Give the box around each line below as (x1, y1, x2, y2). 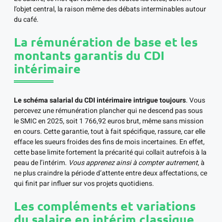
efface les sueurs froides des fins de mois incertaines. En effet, (14, 137, 205, 148)
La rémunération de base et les (14, 34, 198, 50)
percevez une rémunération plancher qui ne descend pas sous (14, 106, 203, 116)
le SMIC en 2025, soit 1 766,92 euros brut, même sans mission (14, 116, 204, 127)
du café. (14, 14, 39, 25)
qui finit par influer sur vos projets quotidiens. (14, 178, 154, 189)
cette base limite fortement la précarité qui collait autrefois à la (14, 147, 207, 158)
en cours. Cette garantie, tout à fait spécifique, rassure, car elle (14, 126, 205, 137)
